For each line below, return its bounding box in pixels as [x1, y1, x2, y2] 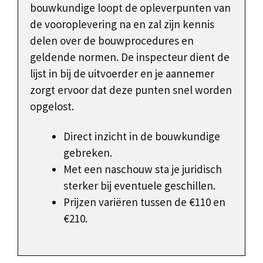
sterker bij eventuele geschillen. [63, 178, 215, 193]
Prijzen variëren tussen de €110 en [63, 195, 225, 210]
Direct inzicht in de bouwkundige [63, 129, 220, 144]
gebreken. [63, 146, 112, 160]
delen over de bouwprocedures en [30, 33, 194, 48]
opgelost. [30, 99, 74, 114]
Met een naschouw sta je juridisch [63, 162, 222, 177]
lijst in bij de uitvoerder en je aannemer [30, 66, 214, 81]
